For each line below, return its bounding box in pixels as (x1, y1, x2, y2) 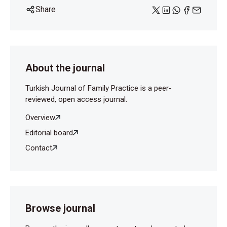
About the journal (25, 62, 105, 74)
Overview (25, 113, 55, 123)
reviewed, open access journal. (25, 95, 127, 104)
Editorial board (25, 128, 73, 138)
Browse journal (25, 202, 95, 215)
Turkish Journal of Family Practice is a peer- (25, 84, 172, 93)
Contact (25, 143, 52, 153)
